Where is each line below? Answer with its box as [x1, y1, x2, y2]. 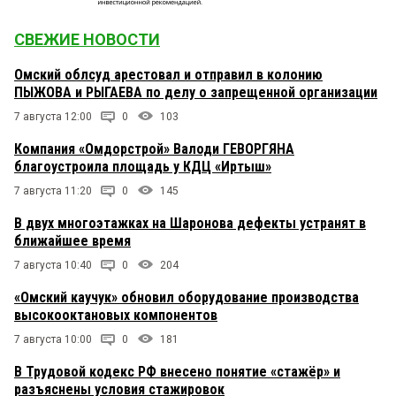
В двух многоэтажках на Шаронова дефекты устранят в [14, 215, 366, 232]
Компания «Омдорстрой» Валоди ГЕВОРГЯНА [14, 141, 294, 158]
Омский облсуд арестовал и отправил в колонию [14, 66, 323, 84]
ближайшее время [14, 232, 131, 250]
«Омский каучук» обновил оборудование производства [14, 289, 359, 307]
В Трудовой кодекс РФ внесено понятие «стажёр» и [14, 363, 340, 381]
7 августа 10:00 [14, 333, 92, 346]
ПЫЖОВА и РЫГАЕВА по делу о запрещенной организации [14, 84, 377, 102]
